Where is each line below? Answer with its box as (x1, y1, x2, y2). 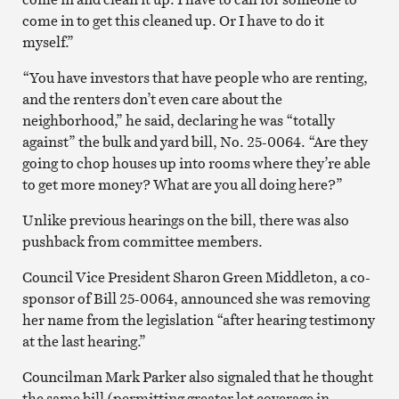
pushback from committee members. (21, 231, 263, 251)
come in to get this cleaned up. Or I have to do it (21, 10, 324, 30)
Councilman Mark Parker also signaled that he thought (21, 366, 373, 387)
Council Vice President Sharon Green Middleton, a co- (21, 266, 370, 287)
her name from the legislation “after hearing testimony (21, 309, 375, 330)
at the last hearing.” (21, 330, 146, 351)
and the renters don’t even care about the (21, 88, 282, 109)
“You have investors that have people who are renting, (21, 67, 368, 87)
